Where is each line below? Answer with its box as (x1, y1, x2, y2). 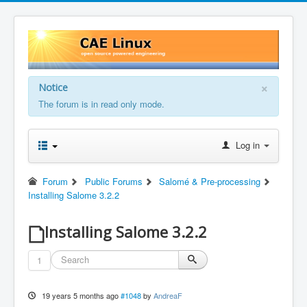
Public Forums (84, 174, 143, 188)
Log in (236, 138, 260, 151)
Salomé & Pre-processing (159, 174, 261, 188)
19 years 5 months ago (41, 289, 119, 301)
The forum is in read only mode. (38, 97, 164, 110)
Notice (38, 80, 68, 94)
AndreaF (153, 289, 182, 301)
